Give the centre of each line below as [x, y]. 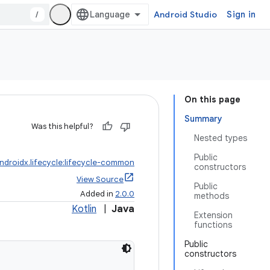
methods [212, 196]
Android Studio [185, 14]
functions [213, 225]
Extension [213, 215]
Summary [203, 119]
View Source [100, 179]
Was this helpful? [62, 126]
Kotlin [84, 209]
